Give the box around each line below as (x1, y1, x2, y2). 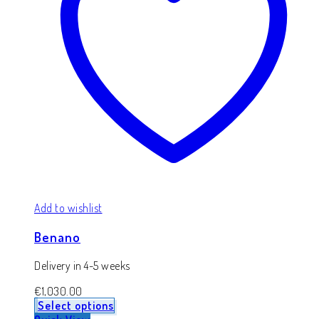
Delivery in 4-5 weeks (34, 258, 130, 273)
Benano (34, 229, 80, 245)
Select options (38, 298, 114, 313)
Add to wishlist (34, 201, 103, 216)
